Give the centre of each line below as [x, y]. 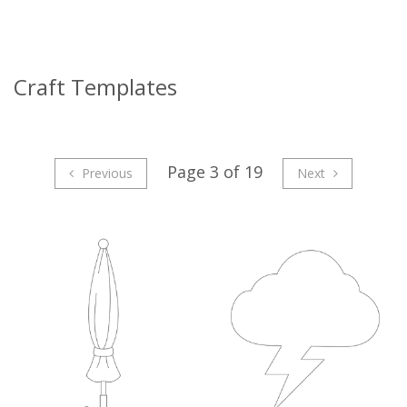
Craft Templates [95, 87]
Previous [105, 174]
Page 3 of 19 [215, 172]
